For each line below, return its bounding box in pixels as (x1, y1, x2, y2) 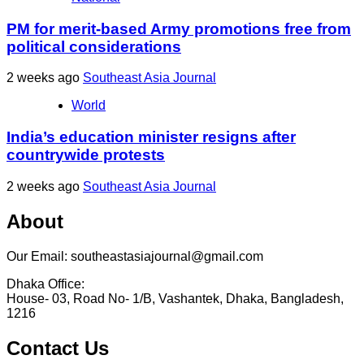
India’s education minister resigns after (6, 128, 296, 146)
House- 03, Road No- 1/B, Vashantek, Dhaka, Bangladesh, (6, 291, 344, 305)
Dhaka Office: (6, 276, 84, 291)
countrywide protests (6, 146, 165, 164)
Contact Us (6, 336, 109, 359)
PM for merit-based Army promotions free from (6, 19, 351, 37)
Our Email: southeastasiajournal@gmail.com (6, 249, 263, 263)
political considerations (6, 37, 181, 55)
